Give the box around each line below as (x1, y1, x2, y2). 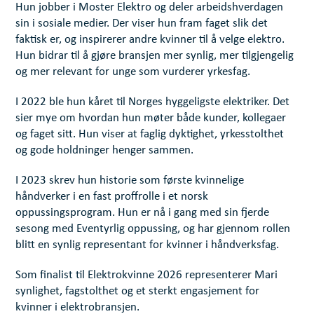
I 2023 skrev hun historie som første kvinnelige (15, 175, 245, 187)
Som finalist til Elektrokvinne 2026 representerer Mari (15, 269, 278, 282)
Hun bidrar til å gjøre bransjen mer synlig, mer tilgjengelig (15, 50, 294, 62)
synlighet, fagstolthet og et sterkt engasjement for (15, 285, 260, 298)
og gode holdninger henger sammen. (15, 144, 194, 157)
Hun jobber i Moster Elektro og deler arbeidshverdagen (15, 1, 284, 14)
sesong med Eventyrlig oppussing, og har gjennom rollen (15, 223, 291, 235)
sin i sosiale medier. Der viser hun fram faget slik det (15, 18, 268, 30)
